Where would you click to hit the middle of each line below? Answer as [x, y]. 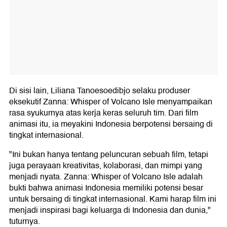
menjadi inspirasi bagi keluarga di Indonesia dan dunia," [110, 210]
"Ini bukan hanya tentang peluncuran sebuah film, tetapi [109, 154]
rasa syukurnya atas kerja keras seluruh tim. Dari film [104, 113]
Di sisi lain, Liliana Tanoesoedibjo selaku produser [100, 90]
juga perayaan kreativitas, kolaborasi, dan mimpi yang [106, 165]
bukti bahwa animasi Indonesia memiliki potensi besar [106, 188]
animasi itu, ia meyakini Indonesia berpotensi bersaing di [111, 124]
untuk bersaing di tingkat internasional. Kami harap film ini [113, 199]
